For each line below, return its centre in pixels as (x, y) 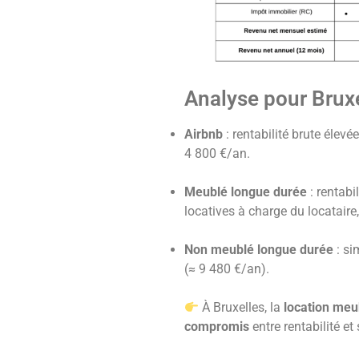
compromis (217, 327)
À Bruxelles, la (242, 308)
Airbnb (204, 135)
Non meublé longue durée (259, 250)
